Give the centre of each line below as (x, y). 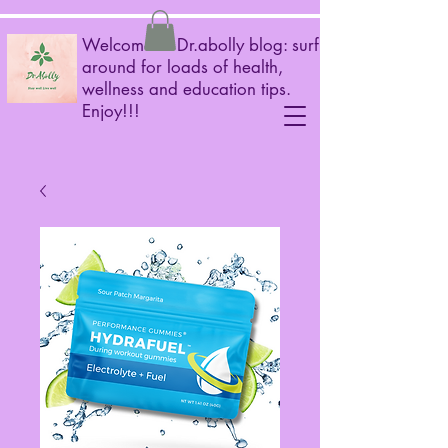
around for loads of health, (182, 66)
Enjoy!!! (111, 110)
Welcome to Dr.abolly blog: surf (200, 44)
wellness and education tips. (186, 88)
